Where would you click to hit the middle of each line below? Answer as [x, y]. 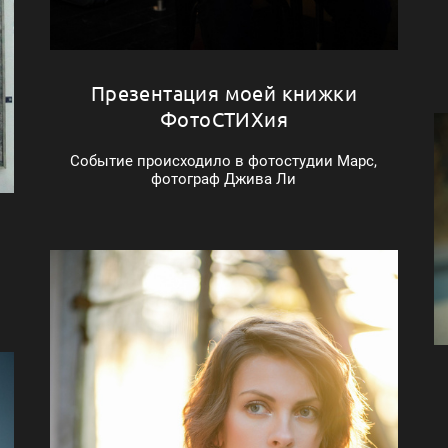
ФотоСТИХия [223, 118]
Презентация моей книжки [224, 92]
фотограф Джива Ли [224, 178]
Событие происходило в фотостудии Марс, [224, 160]
